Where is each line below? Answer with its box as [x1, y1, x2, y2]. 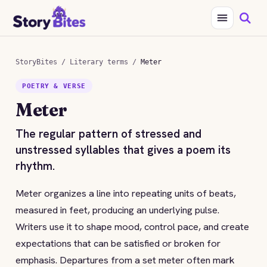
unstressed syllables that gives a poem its [15, 142, 231, 157]
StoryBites [15, 58, 57, 66]
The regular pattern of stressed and [15, 126, 201, 141]
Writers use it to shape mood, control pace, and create [15, 220, 249, 233]
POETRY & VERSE [22, 82, 86, 89]
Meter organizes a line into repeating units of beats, [15, 187, 236, 200]
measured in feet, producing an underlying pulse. [15, 203, 219, 216]
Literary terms [70, 58, 128, 66]
